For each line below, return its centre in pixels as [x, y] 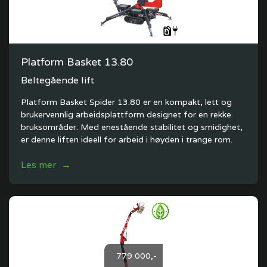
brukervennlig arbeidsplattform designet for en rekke [126, 114]
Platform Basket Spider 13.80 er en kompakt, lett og [126, 102]
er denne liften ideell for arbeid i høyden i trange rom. [127, 139]
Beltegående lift [58, 80]
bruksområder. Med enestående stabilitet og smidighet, [132, 127]
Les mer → [46, 165]
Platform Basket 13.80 [77, 62]
